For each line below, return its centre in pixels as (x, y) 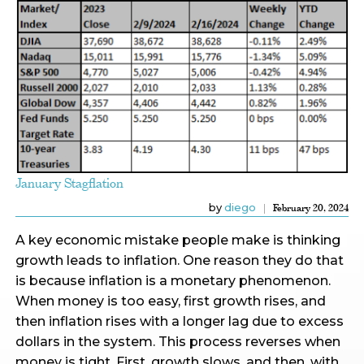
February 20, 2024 (311, 208)
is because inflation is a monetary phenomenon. (173, 280)
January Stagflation (69, 182)
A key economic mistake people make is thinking (178, 240)
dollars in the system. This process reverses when (178, 341)
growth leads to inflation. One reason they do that (179, 260)
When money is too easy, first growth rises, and (170, 301)
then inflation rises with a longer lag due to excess (179, 321)
